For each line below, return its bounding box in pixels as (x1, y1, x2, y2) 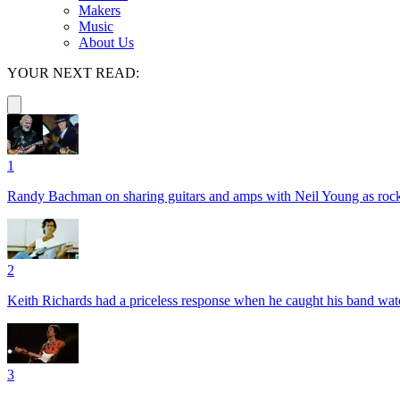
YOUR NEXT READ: (7, 64, 139, 80)
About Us (79, 34, 134, 50)
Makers (79, 2, 121, 18)
